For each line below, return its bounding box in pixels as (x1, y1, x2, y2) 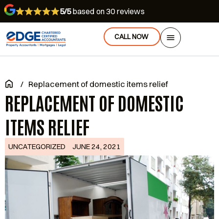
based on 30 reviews (71, 6, 145, 16)
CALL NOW (114, 32, 149, 41)
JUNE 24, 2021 (72, 142, 121, 151)
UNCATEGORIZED (8, 142, 66, 151)
